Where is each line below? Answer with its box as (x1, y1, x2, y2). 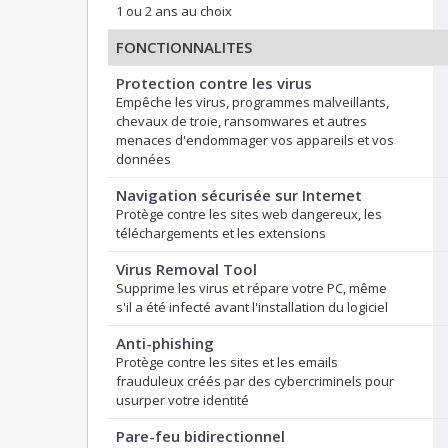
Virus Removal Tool (116, 259, 257, 280)
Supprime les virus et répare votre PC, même (116, 279, 387, 298)
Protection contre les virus (116, 73, 312, 94)
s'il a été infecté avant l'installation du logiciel (116, 298, 388, 317)
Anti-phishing (116, 333, 214, 354)
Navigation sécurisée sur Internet (116, 185, 362, 206)
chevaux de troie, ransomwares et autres (116, 112, 367, 131)
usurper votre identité (116, 391, 249, 410)
